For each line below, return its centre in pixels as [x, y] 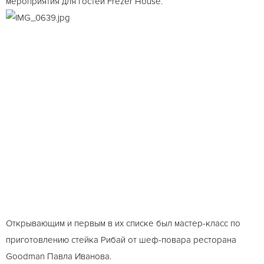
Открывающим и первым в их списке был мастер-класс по [123, 223]
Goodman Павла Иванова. [59, 256]
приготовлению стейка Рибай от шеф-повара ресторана [121, 240]
